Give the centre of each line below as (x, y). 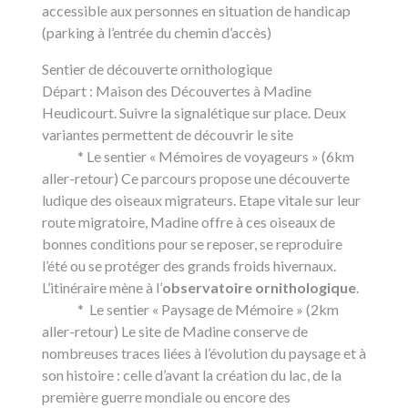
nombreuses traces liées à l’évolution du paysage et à (204, 353)
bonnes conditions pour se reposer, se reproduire (192, 244)
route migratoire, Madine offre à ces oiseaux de (189, 222)
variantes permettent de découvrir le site (168, 134)
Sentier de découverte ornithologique (157, 69)
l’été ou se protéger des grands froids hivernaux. (189, 265)
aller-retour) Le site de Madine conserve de (175, 331)
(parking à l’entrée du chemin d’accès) (157, 32)
